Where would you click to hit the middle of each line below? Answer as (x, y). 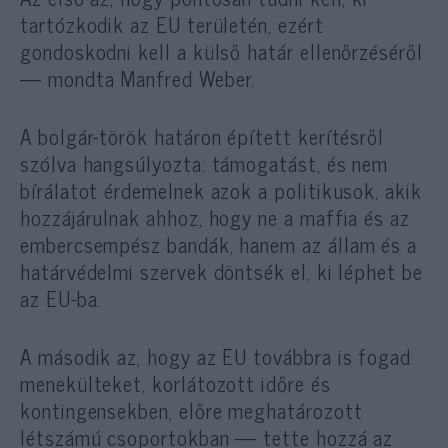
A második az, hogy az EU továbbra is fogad (216, 356)
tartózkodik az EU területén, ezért (172, 23)
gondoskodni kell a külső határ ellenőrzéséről (221, 50)
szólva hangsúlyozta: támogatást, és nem (204, 162)
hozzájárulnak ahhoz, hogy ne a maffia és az (215, 216)
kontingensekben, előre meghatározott (191, 410)
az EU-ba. (61, 297)
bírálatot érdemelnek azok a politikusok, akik (221, 189)
